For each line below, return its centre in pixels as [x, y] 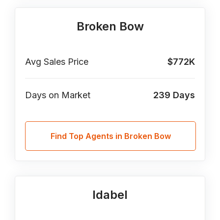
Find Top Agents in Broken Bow [110, 136]
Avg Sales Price [57, 62]
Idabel [110, 195]
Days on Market [58, 95]
